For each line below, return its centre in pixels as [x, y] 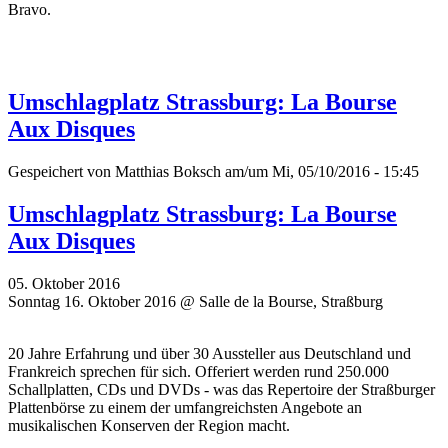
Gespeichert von [61, 171]
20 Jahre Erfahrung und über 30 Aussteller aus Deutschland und [209, 353]
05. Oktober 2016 [64, 283]
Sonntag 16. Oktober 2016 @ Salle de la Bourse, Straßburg [195, 301]
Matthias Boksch [168, 171]
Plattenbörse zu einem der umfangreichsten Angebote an [185, 407]
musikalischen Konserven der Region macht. [149, 425]
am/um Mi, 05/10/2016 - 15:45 [320, 171]
